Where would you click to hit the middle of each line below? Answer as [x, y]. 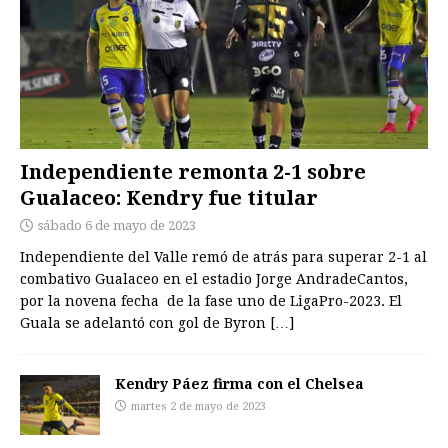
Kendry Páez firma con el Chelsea [239, 384]
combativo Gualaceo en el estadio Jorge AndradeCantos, [214, 279]
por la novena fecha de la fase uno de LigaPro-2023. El [211, 301]
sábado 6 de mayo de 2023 [117, 226]
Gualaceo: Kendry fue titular [169, 198]
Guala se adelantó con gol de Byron [145, 323]
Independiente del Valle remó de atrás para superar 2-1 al [223, 257]
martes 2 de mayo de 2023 [198, 407]
